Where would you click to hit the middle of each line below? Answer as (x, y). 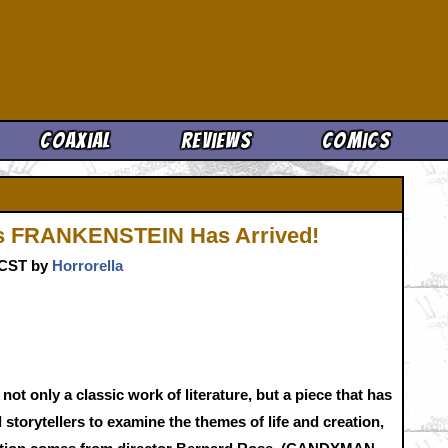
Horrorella (87, 265)
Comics (356, 140)
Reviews (216, 140)
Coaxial (76, 140)
